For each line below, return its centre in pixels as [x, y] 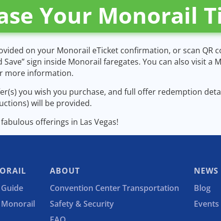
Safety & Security [82, 203]
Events [206, 203]
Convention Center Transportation [114, 188]
